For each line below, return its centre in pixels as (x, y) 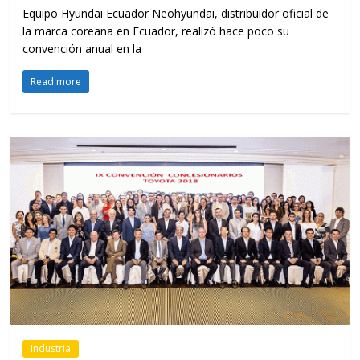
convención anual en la (82, 49)
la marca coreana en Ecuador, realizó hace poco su (156, 31)
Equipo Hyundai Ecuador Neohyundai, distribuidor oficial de (176, 14)
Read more (56, 82)
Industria (51, 349)
